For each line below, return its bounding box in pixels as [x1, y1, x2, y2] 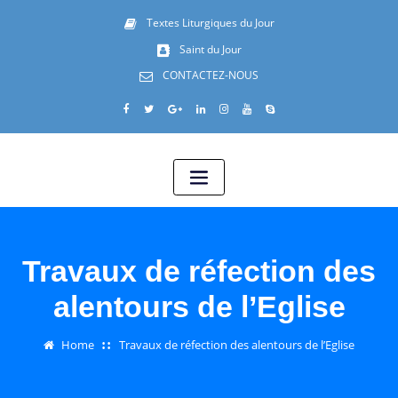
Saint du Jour [179, 41, 242, 57]
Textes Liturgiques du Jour [146, 15, 275, 31]
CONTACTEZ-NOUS [163, 67, 259, 83]
